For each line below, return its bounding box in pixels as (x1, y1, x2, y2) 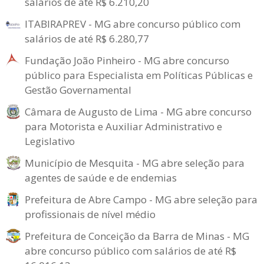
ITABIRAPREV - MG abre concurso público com (25, 17, 240, 31)
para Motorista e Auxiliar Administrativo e (25, 120, 222, 133)
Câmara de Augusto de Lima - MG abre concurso (25, 105, 252, 118)
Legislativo (25, 134, 75, 148)
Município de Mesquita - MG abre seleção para (25, 156, 245, 170)
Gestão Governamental (25, 83, 131, 97)
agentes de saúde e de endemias (25, 171, 177, 184)
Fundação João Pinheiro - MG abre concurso (25, 54, 229, 67)
